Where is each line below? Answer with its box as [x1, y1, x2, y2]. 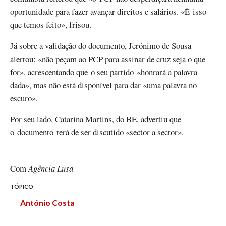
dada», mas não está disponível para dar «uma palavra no [10, 79, 197, 91]
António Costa [20, 197, 75, 207]
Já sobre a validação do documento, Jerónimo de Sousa [10, 39, 191, 51]
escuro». [10, 92, 41, 104]
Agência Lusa [26, 162, 73, 174]
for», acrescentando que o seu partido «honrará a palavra [10, 66, 197, 78]
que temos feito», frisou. [10, 19, 91, 31]
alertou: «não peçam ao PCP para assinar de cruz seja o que [10, 52, 205, 65]
